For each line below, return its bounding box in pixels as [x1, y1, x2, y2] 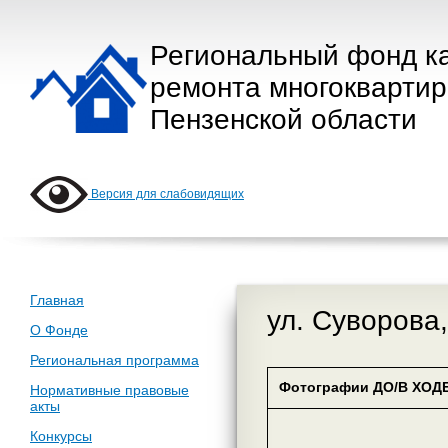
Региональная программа [30, 352, 199, 368]
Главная [30, 292, 84, 308]
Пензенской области [150, 104, 417, 135]
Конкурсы [30, 428, 92, 444]
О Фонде [30, 322, 88, 338]
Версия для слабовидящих [88, 187, 244, 202]
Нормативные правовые [30, 382, 189, 398]
